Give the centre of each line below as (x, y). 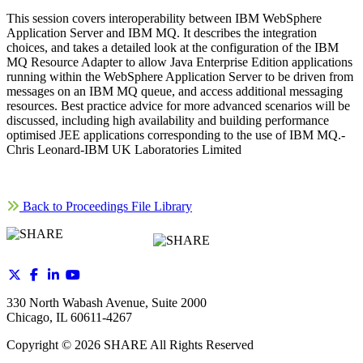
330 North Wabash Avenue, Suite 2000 (107, 303)
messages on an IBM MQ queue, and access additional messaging (175, 92)
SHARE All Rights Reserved (177, 345)
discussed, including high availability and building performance (168, 121)
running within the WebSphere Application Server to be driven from (180, 77)
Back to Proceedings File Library (106, 207)
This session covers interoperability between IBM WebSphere (164, 19)
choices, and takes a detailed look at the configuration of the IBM (173, 48)
